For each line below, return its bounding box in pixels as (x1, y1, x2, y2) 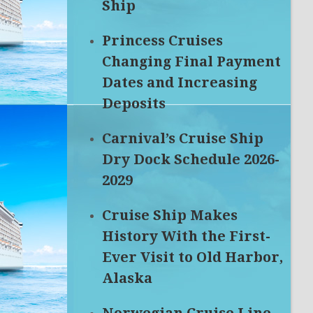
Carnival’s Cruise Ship (102, 130, 263, 147)
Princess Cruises (102, 32, 223, 49)
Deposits (102, 95, 166, 112)
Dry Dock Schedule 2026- (102, 151, 279, 168)
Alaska (102, 270, 152, 286)
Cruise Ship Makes (102, 207, 238, 224)
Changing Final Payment (102, 53, 281, 70)
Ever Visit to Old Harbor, (102, 249, 283, 265)
